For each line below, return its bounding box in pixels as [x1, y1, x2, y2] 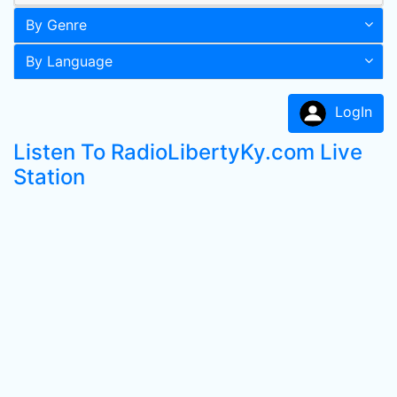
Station [13, 164, 85, 190]
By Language [26, 52, 113, 70]
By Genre [26, 16, 87, 34]
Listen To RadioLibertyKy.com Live [13, 139, 362, 165]
